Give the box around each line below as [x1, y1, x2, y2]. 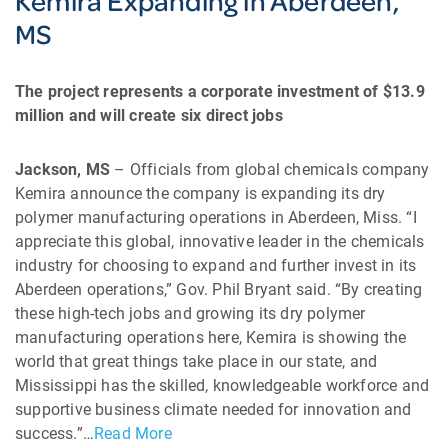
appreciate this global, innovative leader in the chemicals [15, 232, 425, 251]
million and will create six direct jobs [15, 106, 283, 125]
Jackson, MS [15, 160, 111, 179]
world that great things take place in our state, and [15, 352, 378, 371]
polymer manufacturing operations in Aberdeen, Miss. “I [15, 208, 417, 227]
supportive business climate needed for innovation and [15, 400, 412, 419]
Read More [94, 424, 172, 443]
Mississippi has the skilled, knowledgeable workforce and [15, 376, 430, 395]
